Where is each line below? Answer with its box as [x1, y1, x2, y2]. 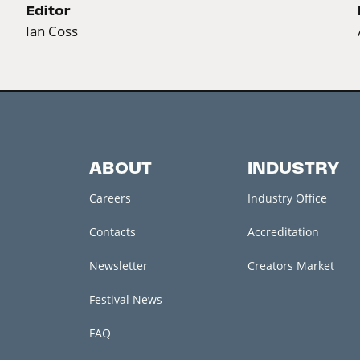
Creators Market [247, 257, 334, 273]
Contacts [88, 223, 136, 239]
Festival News [88, 291, 162, 307]
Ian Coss [26, 22, 78, 39]
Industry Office [247, 190, 327, 206]
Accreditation [247, 223, 319, 239]
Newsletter [88, 257, 148, 273]
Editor [26, 2, 71, 18]
